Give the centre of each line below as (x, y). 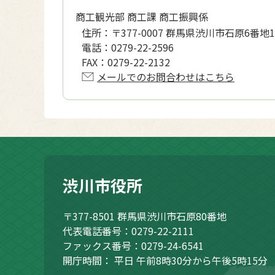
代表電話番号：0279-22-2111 (128, 230)
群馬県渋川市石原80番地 (172, 216)
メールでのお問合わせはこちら (166, 76)
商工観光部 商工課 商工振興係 (142, 16)
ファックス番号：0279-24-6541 (133, 245)
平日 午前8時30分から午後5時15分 (190, 260)
